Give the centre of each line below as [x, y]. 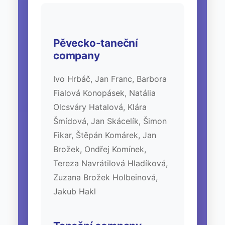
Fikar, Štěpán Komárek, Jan [105, 135]
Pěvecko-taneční [96, 43]
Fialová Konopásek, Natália [104, 93]
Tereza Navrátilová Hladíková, [110, 163]
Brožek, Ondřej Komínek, [100, 149]
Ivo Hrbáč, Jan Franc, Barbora [110, 79]
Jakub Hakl [75, 191]
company [77, 55]
